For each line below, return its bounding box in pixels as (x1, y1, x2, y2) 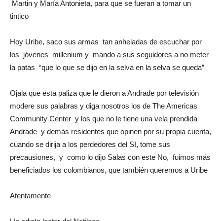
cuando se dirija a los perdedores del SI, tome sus (10, 140, 170, 148)
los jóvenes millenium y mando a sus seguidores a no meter (10, 50, 209, 59)
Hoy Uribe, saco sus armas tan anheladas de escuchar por (10, 37, 202, 46)
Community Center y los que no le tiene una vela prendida (10, 114, 197, 123)
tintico (10, 11, 29, 20)
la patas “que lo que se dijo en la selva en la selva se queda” (10, 63, 204, 72)
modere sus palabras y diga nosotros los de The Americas (10, 101, 197, 110)
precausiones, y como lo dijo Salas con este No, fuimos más (10, 152, 211, 161)
